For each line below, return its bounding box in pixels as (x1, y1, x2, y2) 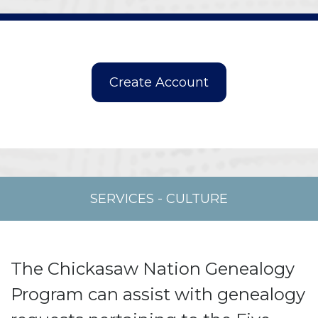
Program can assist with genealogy (11, 284, 305, 305)
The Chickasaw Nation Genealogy (11, 258, 295, 279)
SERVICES (90, 191, 154, 207)
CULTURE (166, 191, 228, 207)
